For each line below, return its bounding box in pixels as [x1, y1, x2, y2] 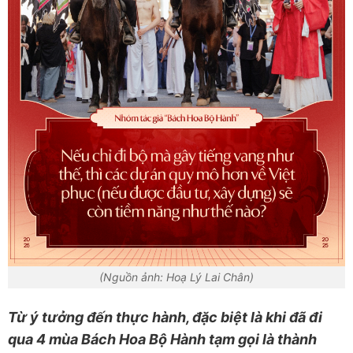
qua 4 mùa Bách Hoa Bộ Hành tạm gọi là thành [8, 330, 317, 347]
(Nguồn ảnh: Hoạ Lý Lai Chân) [99, 269, 254, 284]
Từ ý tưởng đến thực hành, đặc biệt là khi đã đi [8, 308, 322, 325]
